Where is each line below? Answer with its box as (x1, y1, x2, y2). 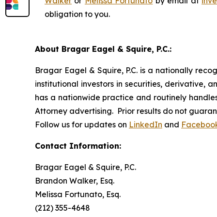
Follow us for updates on (35, 119, 129, 129)
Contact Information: (35, 140, 121, 151)
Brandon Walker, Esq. (35, 175, 114, 186)
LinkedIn (129, 119, 162, 129)
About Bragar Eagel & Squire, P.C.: (35, 44, 171, 54)
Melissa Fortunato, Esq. (35, 189, 121, 199)
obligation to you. (45, 9, 110, 19)
